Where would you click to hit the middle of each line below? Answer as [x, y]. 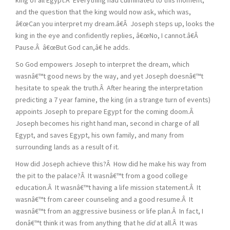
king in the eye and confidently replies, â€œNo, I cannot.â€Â [108, 35]
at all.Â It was [176, 223]
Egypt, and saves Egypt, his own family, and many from [100, 135]
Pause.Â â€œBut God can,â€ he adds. [73, 47]
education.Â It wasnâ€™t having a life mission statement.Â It [108, 187]
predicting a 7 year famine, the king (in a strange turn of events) [113, 99]
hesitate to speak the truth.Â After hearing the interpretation [109, 88]
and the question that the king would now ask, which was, [103, 12]
